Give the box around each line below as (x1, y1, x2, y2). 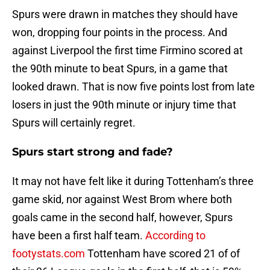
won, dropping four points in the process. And (12, 26, 227, 39)
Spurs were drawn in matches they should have (12, 8, 238, 21)
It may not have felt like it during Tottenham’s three (12, 175, 254, 188)
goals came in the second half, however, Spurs (12, 211, 233, 224)
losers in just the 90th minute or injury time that (12, 98, 236, 111)
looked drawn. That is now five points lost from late (12, 80, 255, 93)
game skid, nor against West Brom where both (12, 193, 232, 206)
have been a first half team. (12, 229, 145, 242)
